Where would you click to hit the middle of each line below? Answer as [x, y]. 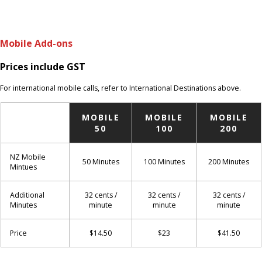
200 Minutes [229, 161]
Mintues [23, 167]
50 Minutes [101, 161]
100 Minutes [164, 161]
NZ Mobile [28, 157]
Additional [27, 195]
